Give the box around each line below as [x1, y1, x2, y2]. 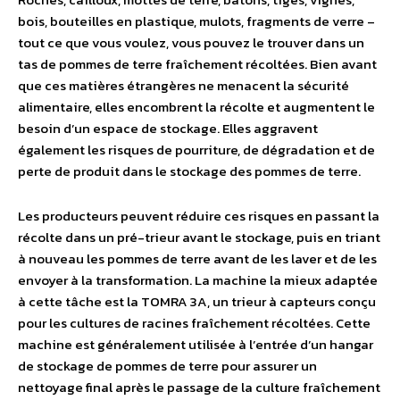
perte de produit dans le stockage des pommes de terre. [18, 161, 361, 182]
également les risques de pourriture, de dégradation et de [18, 139, 375, 161]
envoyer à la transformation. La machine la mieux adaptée [18, 270, 378, 291]
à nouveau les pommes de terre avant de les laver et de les [18, 248, 377, 270]
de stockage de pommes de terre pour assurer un [18, 355, 317, 377]
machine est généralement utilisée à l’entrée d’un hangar [18, 334, 373, 355]
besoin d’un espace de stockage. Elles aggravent [18, 118, 318, 139]
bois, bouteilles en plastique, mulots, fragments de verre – [18, 11, 375, 32]
